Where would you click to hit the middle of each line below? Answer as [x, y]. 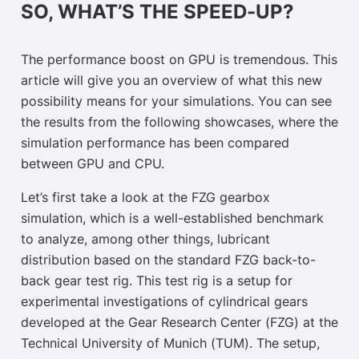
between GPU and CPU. [93, 165]
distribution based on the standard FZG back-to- [168, 261]
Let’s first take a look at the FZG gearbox [145, 198]
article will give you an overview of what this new [171, 81]
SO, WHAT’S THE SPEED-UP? [157, 13]
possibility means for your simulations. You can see [176, 102]
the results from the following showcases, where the [179, 123]
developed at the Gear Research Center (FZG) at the [179, 323]
